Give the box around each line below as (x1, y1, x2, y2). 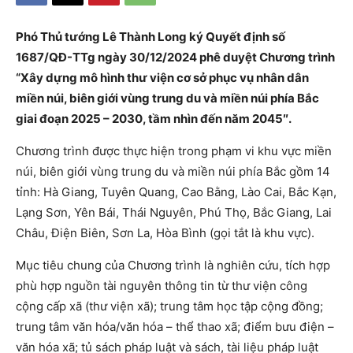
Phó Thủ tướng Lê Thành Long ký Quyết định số (16, 29, 285, 44)
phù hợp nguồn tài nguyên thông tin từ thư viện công (16, 278, 307, 293)
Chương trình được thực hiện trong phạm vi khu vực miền (16, 143, 332, 158)
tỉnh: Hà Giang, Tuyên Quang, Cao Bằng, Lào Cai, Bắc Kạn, (16, 184, 336, 199)
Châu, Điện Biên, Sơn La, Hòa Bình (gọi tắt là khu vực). (16, 225, 314, 240)
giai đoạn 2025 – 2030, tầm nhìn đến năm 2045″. (16, 111, 292, 126)
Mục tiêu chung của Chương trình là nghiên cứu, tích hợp (16, 258, 330, 273)
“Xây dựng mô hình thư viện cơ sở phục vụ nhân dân (16, 70, 309, 85)
